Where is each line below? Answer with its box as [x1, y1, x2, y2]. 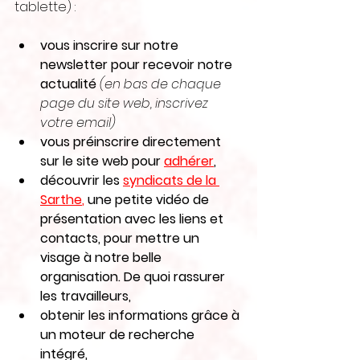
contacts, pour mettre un [40, 229, 202, 248]
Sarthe [40, 190, 82, 210]
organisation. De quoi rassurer [40, 268, 228, 287]
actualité [40, 75, 100, 94]
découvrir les [40, 171, 123, 190]
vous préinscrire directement [40, 133, 224, 152]
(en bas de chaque [100, 75, 224, 94]
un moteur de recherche [40, 325, 198, 345]
